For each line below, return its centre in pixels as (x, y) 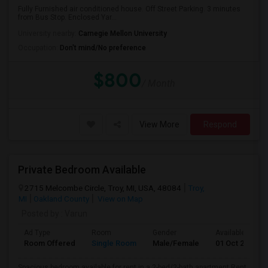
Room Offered (50, 243)
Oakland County (61, 199)
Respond (220, 124)
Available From (240, 233)
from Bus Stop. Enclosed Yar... (67, 17)
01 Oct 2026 (236, 243)
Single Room (114, 243)
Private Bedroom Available (82, 170)
